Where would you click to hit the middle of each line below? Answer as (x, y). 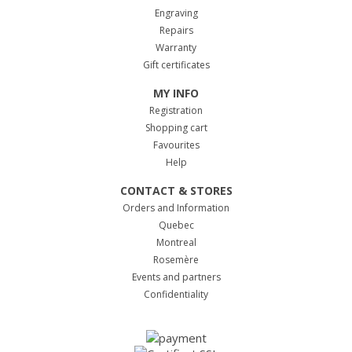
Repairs (176, 30)
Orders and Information (176, 207)
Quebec (176, 225)
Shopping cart (176, 127)
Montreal (176, 242)
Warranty (176, 47)
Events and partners (176, 277)
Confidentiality (176, 294)
